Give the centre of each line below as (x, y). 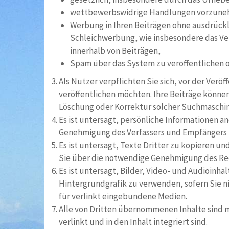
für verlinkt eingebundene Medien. (123, 196)
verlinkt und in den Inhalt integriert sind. (133, 222)
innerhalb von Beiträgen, (115, 51)
